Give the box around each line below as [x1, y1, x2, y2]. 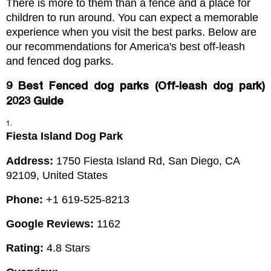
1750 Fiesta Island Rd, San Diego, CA [56, 155, 240, 168]
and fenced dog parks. [6, 55, 114, 68]
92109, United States [6, 169, 108, 182]
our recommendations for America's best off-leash [6, 41, 245, 53]
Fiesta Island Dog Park [6, 130, 123, 143]
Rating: [6, 242, 44, 255]
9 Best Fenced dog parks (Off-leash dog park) [6, 79, 265, 93]
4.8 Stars [44, 242, 90, 255]
